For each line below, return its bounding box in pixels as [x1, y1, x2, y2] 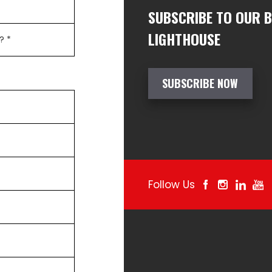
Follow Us [148, 177, 195, 192]
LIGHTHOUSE [148, 27, 220, 50]
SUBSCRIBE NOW [162, 75, 239, 91]
